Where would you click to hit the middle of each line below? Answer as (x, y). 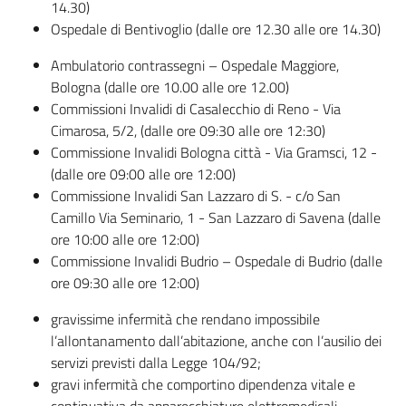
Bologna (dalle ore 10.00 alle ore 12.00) (170, 87)
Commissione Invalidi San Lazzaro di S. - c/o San (196, 196)
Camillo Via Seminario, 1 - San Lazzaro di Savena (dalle (216, 217)
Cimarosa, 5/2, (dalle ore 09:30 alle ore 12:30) (188, 130)
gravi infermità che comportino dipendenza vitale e (203, 384)
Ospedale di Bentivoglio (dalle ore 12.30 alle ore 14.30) (216, 29)
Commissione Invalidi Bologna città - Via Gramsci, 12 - (214, 152)
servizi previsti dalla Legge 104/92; (156, 362)
